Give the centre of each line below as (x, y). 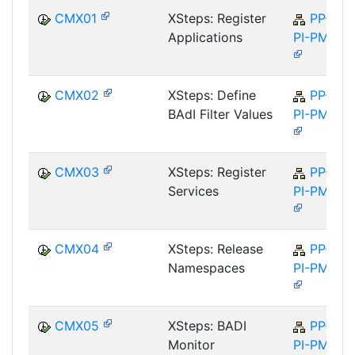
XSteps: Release (216, 249)
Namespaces (206, 268)
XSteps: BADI (207, 326)
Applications (205, 38)
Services (193, 191)
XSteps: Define (212, 95)
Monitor (191, 345)
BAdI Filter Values (220, 115)
